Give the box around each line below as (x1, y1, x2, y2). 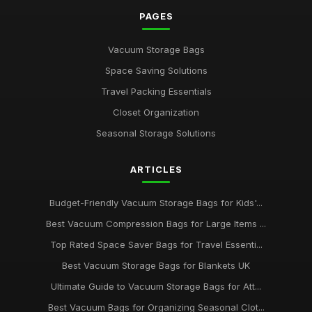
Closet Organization (113, 107, 199, 118)
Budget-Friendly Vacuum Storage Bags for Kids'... (49, 197, 263, 208)
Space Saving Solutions (104, 65, 208, 76)
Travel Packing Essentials (100, 86, 212, 97)
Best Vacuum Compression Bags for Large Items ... (46, 218, 266, 229)
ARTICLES (130, 164, 182, 175)
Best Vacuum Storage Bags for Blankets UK (62, 260, 250, 271)
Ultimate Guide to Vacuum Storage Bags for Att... (51, 281, 261, 292)
